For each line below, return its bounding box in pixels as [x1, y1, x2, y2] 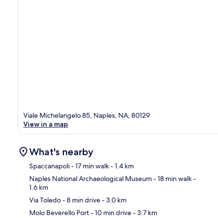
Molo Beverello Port [29, 208, 89, 217]
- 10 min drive [89, 208, 131, 217]
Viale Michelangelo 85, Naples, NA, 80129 [23, 110, 150, 120]
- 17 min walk [70, 161, 109, 170]
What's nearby [29, 145, 93, 158]
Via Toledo [29, 195, 61, 204]
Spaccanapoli [29, 161, 70, 170]
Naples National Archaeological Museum [29, 174, 152, 183]
